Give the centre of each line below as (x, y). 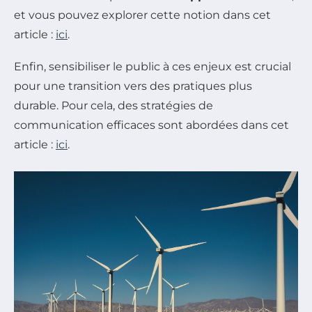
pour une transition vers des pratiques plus (133, 86)
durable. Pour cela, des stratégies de (114, 105)
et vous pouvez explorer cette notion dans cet (142, 15)
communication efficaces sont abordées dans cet (151, 125)
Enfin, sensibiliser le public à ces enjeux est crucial (153, 66)
